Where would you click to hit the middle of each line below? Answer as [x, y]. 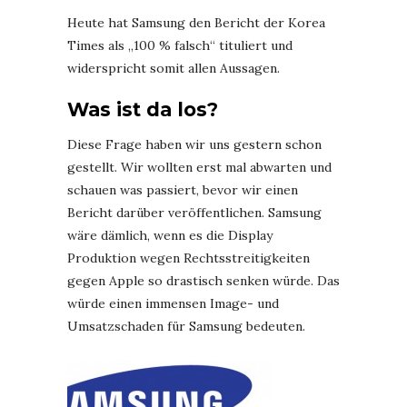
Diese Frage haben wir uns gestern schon [194, 144]
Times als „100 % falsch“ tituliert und [180, 45]
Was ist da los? [143, 109]
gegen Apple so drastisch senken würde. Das [203, 281]
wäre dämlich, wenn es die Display [170, 235]
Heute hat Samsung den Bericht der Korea [196, 23]
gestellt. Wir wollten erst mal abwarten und [199, 167]
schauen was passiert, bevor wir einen [183, 190]
